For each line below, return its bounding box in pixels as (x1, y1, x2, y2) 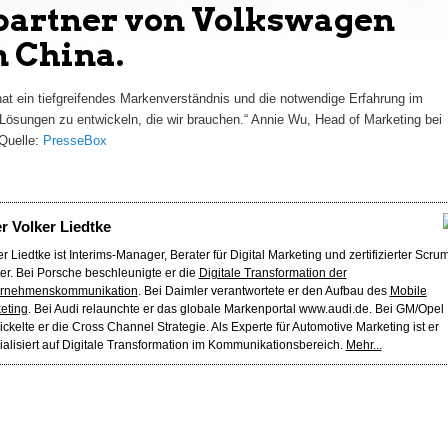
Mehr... (345, 338, 382, 353)
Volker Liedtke (11, 218, 111, 236)
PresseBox (42, 133, 107, 149)
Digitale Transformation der (198, 266, 347, 281)
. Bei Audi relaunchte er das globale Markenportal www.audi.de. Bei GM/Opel (27, 302, 444, 317)
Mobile (389, 284, 427, 299)
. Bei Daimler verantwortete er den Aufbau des (137, 284, 390, 299)
